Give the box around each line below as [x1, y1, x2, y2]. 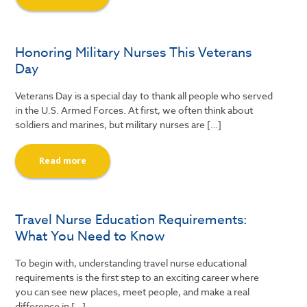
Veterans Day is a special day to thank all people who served [15, 89, 273, 102]
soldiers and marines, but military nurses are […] [15, 118, 222, 131]
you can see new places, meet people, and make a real [15, 285, 250, 298]
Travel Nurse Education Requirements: [15, 210, 248, 228]
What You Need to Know [15, 226, 166, 245]
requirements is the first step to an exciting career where [15, 271, 260, 284]
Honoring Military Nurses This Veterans [15, 42, 252, 61]
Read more [39, 154, 87, 167]
